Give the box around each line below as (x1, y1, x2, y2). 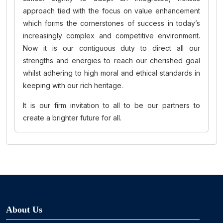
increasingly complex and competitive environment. (23, 31, 200, 40)
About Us (6, 205, 42, 215)
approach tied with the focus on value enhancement (23, 6, 200, 15)
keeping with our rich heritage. (23, 81, 123, 90)
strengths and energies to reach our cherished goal (23, 56, 200, 65)
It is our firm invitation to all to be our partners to (23, 101, 200, 110)
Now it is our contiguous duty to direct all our (23, 44, 200, 52)
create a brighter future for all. (23, 113, 121, 122)
